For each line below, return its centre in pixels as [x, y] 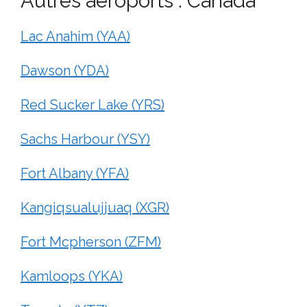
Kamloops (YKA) [72, 276]
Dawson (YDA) [65, 70]
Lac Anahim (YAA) [75, 36]
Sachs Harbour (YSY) [85, 139]
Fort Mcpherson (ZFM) [91, 242]
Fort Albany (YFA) [75, 173]
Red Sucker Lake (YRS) [93, 105]
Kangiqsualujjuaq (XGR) [95, 207]
